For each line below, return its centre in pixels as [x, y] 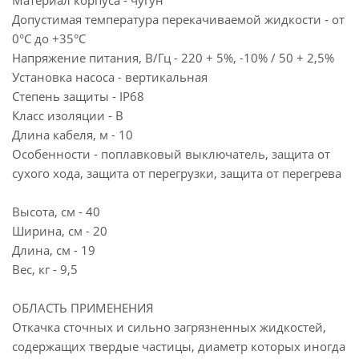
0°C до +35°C [49, 38]
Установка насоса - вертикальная [110, 77]
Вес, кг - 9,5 [45, 269]
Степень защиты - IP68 [78, 96]
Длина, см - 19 [54, 250]
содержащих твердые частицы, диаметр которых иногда [179, 346]
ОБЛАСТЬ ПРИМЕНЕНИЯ [83, 308]
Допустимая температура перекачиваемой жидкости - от [178, 19]
